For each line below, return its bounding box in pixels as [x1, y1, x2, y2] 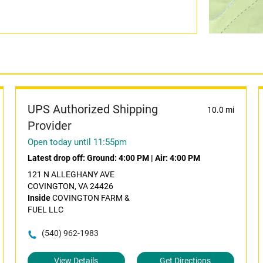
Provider [27, 119, 72, 133]
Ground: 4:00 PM [86, 153, 149, 163]
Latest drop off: [27, 153, 87, 163]
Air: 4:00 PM [154, 153, 200, 163]
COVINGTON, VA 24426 [27, 181, 113, 191]
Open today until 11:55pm [27, 137, 127, 147]
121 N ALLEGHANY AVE [27, 170, 114, 179]
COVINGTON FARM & [50, 193, 130, 203]
